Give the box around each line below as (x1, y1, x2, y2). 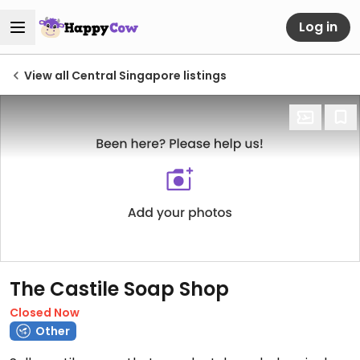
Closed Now (10, 305, 80, 321)
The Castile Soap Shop (10, 276, 229, 302)
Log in (299, 17, 337, 36)
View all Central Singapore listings (24, 67, 227, 84)
